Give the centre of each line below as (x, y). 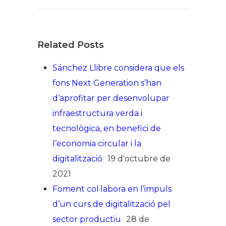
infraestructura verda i (97, 114)
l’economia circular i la (97, 144)
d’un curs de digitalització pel (111, 204)
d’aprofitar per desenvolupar (111, 98)
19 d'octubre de (139, 159)
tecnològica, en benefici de (107, 129)
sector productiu (87, 219)
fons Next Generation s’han (107, 83)
